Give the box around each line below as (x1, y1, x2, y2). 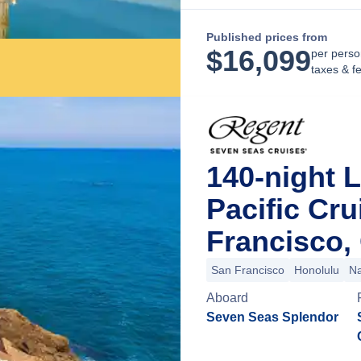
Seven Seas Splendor (206, 310, 338, 324)
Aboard (206, 291, 248, 305)
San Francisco (211, 263, 284, 276)
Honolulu (294, 263, 339, 276)
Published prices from (206, 31, 327, 44)
